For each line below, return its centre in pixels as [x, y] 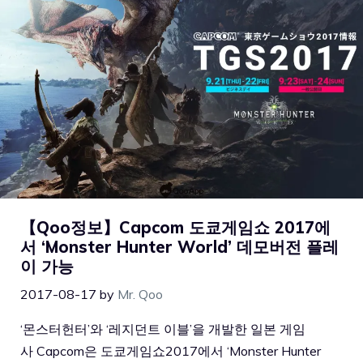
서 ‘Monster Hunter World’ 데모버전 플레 [179, 246]
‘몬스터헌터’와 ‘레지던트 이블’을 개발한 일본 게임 [163, 329]
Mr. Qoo [140, 294]
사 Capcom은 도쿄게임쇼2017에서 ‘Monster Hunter [171, 350]
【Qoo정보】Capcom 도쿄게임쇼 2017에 [175, 227]
